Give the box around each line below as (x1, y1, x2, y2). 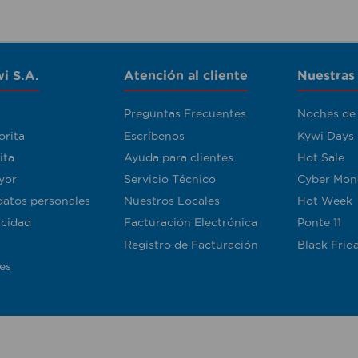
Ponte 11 (297, 216, 342, 229)
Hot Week (297, 194, 353, 208)
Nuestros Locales (124, 194, 221, 208)
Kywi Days (297, 129, 355, 142)
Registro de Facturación (124, 237, 259, 251)
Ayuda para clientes (124, 150, 234, 164)
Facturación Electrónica (124, 216, 258, 229)
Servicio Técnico (124, 173, 217, 186)
